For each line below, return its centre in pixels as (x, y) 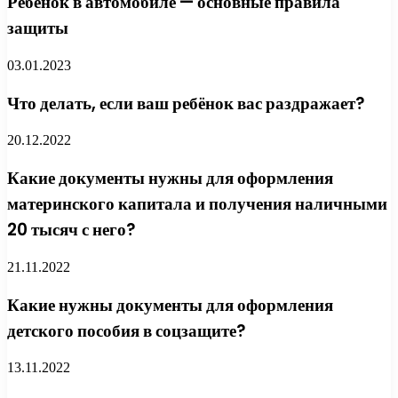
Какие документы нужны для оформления (170, 179)
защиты (38, 28)
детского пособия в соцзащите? (126, 330)
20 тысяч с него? (71, 230)
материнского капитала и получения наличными (197, 204)
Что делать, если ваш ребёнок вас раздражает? (186, 103)
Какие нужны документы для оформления (170, 305)
